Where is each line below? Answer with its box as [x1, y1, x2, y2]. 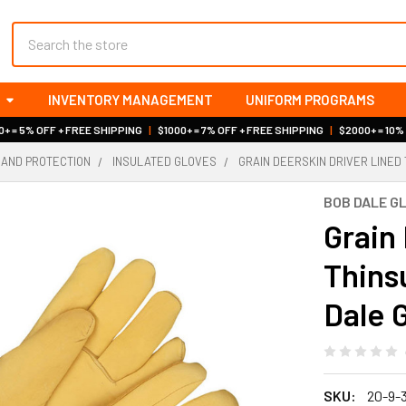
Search [12, 23, 53, 41]
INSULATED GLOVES [112, 154, 217, 169]
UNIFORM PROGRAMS [246, 92, 374, 108]
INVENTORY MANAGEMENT [48, 92, 213, 108]
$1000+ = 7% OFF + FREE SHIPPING [155, 123, 325, 136]
